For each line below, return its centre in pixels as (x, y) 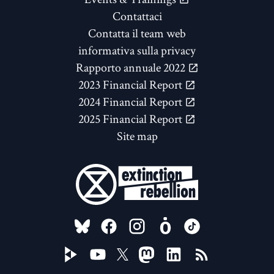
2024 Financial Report (131, 102)
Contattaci (137, 16)
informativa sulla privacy (137, 50)
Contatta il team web (137, 33)
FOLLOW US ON (123, 222)
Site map (137, 136)
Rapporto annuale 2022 (131, 68)
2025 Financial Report (131, 119)
